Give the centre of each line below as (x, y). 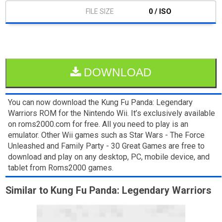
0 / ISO (160, 11)
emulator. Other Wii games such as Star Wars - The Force (107, 135)
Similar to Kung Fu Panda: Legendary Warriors (109, 190)
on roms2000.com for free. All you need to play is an (98, 124)
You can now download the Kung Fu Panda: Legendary (101, 102)
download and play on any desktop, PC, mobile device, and (109, 157)
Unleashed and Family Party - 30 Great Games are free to (107, 146)
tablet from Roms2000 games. (61, 167)
